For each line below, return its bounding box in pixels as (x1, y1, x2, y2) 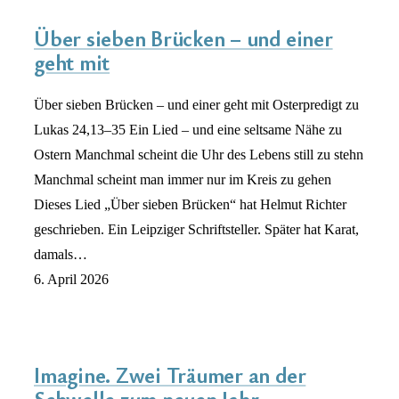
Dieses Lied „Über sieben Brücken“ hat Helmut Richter (34, 197, 346, 213)
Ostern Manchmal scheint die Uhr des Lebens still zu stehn (34, 147, 363, 163)
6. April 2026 (34, 272, 109, 288)
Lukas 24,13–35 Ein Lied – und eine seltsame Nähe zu (34, 122, 342, 138)
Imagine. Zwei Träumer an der (34, 361, 306, 390)
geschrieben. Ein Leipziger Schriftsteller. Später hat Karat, (34, 222, 359, 238)
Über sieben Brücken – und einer (34, 24, 333, 53)
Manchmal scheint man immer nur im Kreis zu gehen (34, 172, 331, 188)
